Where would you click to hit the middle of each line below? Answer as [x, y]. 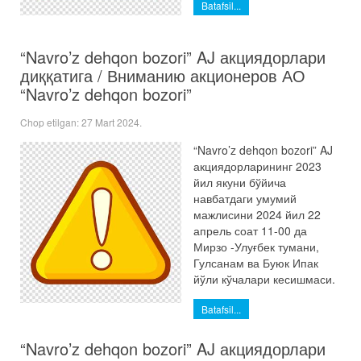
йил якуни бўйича [240, 182]
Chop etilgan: [51, 122]
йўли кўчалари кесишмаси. [264, 279]
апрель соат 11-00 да [250, 230]
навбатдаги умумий [245, 198]
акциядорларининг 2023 [257, 166]
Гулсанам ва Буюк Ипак [256, 263]
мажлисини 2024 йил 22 [257, 214]
